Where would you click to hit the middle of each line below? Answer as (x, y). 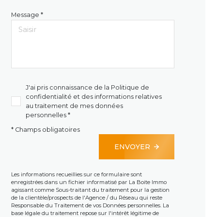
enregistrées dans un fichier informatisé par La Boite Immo (89, 182)
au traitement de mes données (74, 106)
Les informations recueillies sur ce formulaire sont (76, 174)
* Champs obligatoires (45, 130)
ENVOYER (132, 147)
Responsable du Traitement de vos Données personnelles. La (90, 205)
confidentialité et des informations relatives (93, 97)
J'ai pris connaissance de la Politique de (87, 88)
